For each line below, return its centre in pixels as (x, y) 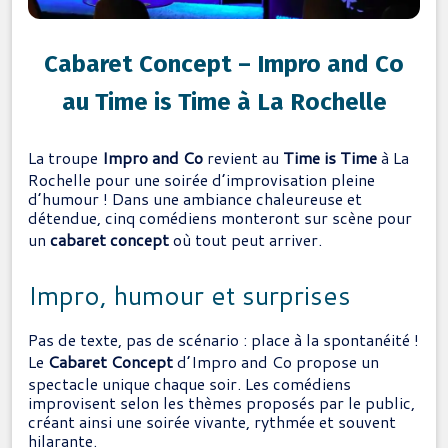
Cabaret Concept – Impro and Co (224, 64)
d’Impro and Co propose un (276, 361)
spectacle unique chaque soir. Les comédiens (189, 383)
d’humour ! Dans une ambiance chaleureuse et (195, 198)
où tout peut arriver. (245, 239)
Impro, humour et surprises (189, 294)
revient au (243, 157)
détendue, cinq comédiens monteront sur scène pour (220, 217)
